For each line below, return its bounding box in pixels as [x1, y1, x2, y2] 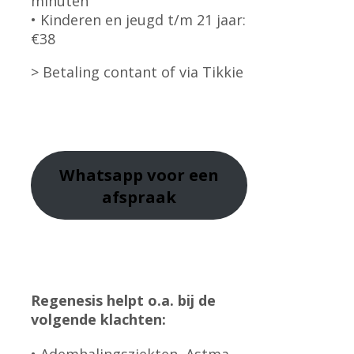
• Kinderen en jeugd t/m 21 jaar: [30, 10, 246, 29]
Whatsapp [58, 163, 143, 186]
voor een [146, 163, 219, 186]
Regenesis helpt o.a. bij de [30, 291, 216, 310]
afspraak [101, 185, 176, 208]
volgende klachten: [30, 310, 166, 329]
